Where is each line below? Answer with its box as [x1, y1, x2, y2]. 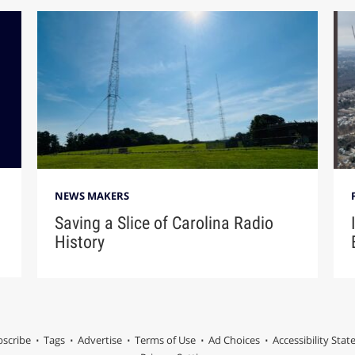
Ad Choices [208, 332, 260, 347]
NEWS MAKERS [55, 189, 130, 203]
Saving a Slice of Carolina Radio [55, 212, 274, 233]
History [55, 231, 105, 252]
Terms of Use [134, 332, 196, 347]
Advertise [77, 332, 122, 347]
